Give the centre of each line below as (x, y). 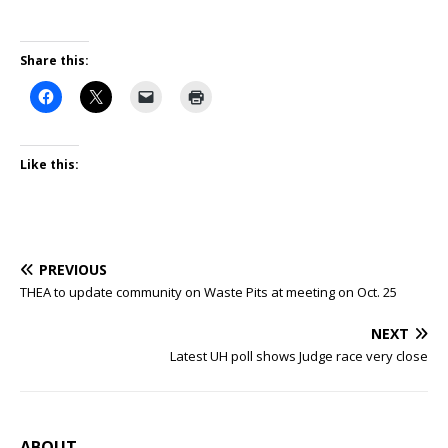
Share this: (54, 61)
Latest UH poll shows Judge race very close (299, 356)
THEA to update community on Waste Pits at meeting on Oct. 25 (208, 292)
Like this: (49, 165)
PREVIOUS (73, 270)
